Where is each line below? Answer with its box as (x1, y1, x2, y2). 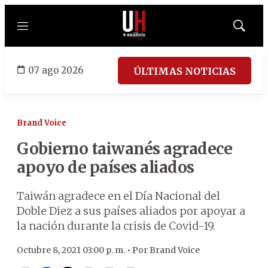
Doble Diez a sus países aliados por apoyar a (17, 204, 245, 218)
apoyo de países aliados (17, 157, 194, 177)
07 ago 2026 (28, 64, 83, 76)
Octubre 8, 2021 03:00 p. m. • (17, 245, 132, 255)
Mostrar (238, 25, 265, 34)
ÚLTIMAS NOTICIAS (133, 65, 236, 77)
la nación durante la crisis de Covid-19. (17, 219, 215, 233)
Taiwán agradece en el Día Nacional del (17, 189, 220, 203)
